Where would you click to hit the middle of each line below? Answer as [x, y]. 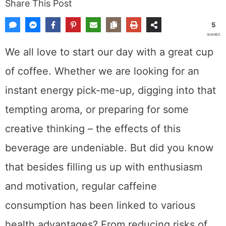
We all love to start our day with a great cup [109, 126]
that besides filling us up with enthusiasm [104, 201]
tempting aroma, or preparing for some [98, 163]
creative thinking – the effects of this [94, 176]
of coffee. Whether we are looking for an [102, 138]
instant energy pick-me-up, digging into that [109, 151]
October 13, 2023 [56, 26]
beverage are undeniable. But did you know [109, 189]
